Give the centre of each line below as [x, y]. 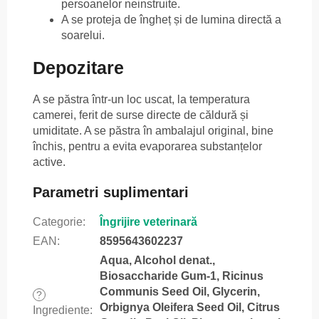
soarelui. [83, 35]
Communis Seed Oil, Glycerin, [180, 292]
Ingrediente [61, 310]
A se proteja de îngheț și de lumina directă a [171, 19]
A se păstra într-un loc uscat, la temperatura [141, 100]
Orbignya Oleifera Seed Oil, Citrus [190, 308]
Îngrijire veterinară [148, 222]
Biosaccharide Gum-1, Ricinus [182, 276]
